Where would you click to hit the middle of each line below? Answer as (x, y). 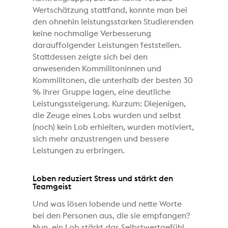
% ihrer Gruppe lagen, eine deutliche (102, 92)
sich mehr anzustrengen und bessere (101, 139)
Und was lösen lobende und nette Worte (107, 204)
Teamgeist (52, 187)
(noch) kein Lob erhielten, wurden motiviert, (113, 127)
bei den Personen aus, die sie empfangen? (111, 216)
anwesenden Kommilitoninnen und (97, 68)
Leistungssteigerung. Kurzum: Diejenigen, (109, 104)
